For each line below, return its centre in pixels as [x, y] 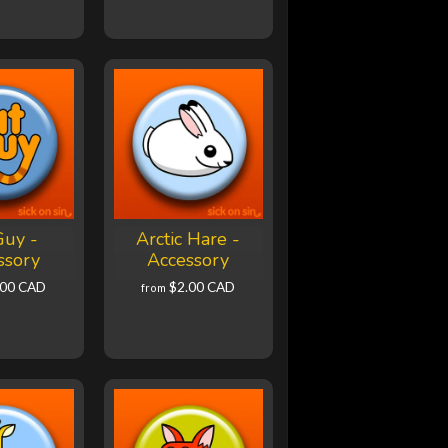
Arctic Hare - [188, 239]
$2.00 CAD [202, 287]
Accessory [188, 260]
